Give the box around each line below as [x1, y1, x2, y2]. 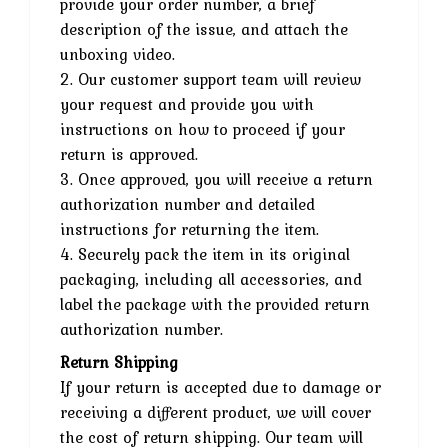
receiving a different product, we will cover [60, 399, 371, 424]
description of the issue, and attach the [60, 16, 348, 41]
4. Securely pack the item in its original [60, 241, 350, 266]
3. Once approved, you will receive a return [60, 166, 373, 191]
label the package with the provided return [60, 291, 370, 316]
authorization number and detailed [60, 191, 315, 216]
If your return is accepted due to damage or [60, 374, 381, 399]
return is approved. [60, 141, 198, 166]
